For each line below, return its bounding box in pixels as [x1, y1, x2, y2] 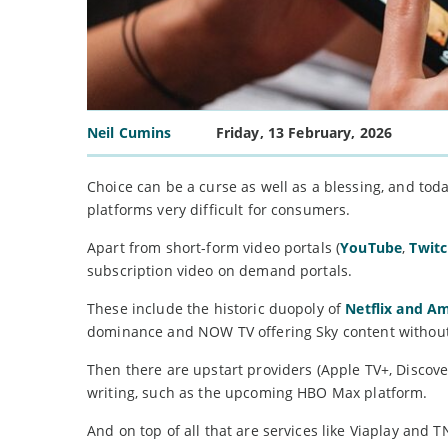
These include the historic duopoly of [87, 299, 346, 319]
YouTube [340, 238, 403, 258]
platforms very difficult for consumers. [87, 200, 351, 220]
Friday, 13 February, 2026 [215, 123, 393, 143]
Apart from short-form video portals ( [87, 238, 341, 258]
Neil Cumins [87, 123, 172, 143]
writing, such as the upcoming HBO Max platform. [87, 383, 428, 403]
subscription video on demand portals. [87, 261, 353, 281]
